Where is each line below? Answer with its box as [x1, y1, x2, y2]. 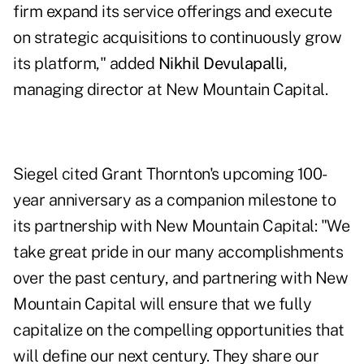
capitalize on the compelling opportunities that [13, 320, 344, 340]
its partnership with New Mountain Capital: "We [13, 216, 349, 236]
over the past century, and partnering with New [13, 268, 348, 288]
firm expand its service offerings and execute [13, 2, 332, 22]
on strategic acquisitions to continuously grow [13, 28, 341, 48]
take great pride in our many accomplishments [13, 242, 343, 262]
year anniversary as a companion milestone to [13, 190, 336, 210]
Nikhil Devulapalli [158, 54, 284, 74]
